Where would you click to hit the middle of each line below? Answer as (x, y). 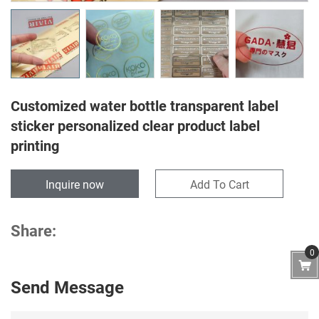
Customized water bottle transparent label (145, 105)
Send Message (67, 287)
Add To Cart (219, 184)
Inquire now (75, 184)
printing (35, 145)
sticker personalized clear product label (135, 125)
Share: (33, 230)
